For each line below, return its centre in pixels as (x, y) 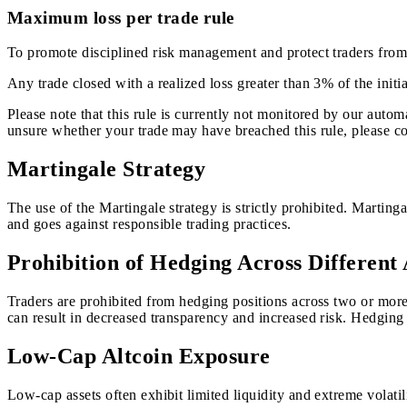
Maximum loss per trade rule (121, 17)
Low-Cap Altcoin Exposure (139, 356)
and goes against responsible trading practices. (149, 224)
